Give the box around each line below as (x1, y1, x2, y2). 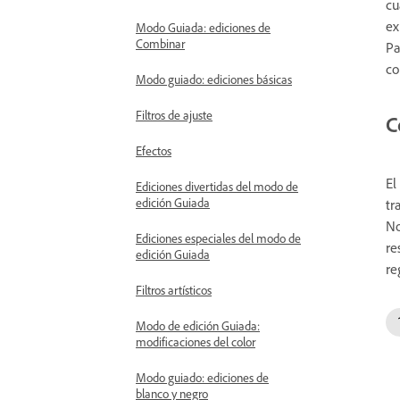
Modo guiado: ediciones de (136, 370, 269, 385)
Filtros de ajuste (136, 107, 212, 122)
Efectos (136, 143, 171, 158)
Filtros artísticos (136, 282, 212, 297)
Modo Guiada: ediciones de (136, 20, 271, 35)
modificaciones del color (136, 334, 255, 349)
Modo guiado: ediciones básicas (136, 71, 292, 87)
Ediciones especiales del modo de (136, 230, 301, 246)
